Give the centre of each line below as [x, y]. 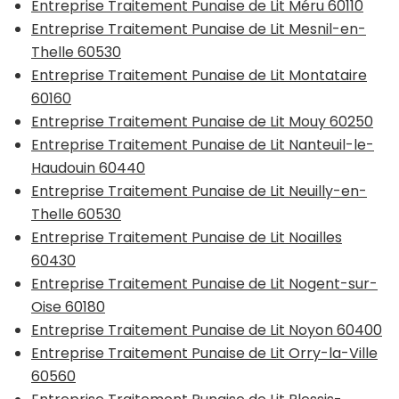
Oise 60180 [68, 306]
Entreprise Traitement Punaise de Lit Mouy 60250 [202, 121]
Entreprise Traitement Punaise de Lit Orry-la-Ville [204, 353]
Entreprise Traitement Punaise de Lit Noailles [187, 237]
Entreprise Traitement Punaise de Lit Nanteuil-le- [203, 144]
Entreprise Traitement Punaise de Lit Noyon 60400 [207, 330]
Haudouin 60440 [88, 167]
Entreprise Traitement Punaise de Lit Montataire [199, 75]
